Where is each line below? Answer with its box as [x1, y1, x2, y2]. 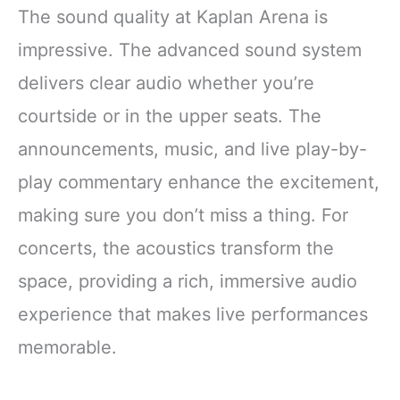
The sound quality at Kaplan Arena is [18, 6, 328, 29]
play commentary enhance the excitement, [18, 171, 379, 194]
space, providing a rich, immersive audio [18, 271, 357, 293]
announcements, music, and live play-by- [18, 138, 367, 161]
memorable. [18, 337, 117, 359]
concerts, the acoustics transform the [18, 237, 334, 260]
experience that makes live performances [18, 304, 368, 326]
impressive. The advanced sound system [18, 39, 362, 62]
